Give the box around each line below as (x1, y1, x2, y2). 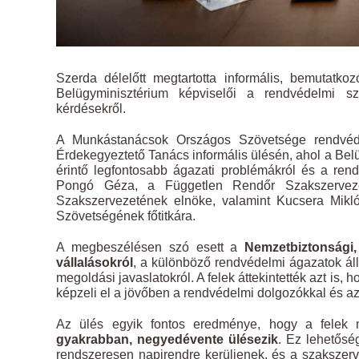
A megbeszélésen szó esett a (56, 240, 245, 255)
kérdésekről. (56, 102, 126, 116)
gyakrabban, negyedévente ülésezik (56, 333, 279, 347)
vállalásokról (56, 256, 133, 270)
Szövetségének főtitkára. (56, 209, 196, 224)
